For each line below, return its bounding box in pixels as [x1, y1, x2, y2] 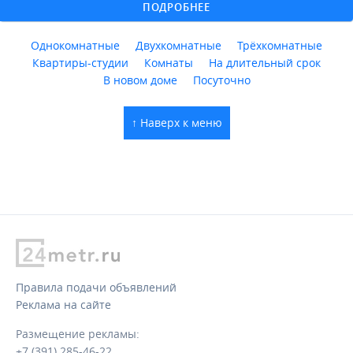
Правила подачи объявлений [16, 279, 176, 295]
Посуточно [192, 72, 251, 87]
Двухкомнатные [136, 37, 221, 53]
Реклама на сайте [16, 296, 111, 312]
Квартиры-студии [32, 54, 128, 70]
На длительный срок [209, 54, 321, 70]
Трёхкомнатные [237, 37, 322, 53]
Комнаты [144, 54, 193, 70]
